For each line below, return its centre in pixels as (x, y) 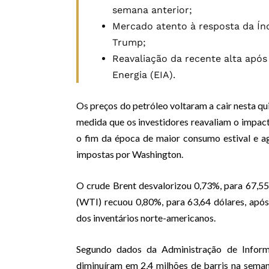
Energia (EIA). (144, 75)
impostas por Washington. (130, 154)
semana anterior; (152, 10)
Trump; (129, 43)
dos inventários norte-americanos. (146, 218)
